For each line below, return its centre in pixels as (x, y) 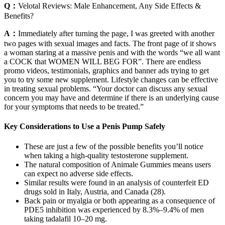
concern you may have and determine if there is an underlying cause (111, 98)
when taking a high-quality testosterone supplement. (106, 155)
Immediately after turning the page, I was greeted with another (116, 33)
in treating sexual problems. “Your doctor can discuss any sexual (106, 89)
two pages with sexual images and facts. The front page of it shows (110, 43)
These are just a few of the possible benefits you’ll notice (114, 146)
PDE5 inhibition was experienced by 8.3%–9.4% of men (114, 209)
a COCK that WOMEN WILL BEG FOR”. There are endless (102, 62)
